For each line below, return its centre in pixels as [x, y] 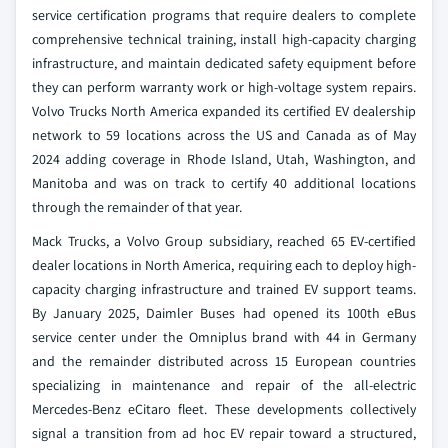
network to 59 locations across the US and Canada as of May [224, 135]
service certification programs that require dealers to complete [224, 15]
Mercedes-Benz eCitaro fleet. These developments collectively [224, 409]
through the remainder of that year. [137, 207]
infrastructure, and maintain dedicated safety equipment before [224, 63]
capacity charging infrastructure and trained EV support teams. [224, 289]
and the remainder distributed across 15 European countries [224, 361]
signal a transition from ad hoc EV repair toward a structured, [224, 433]
